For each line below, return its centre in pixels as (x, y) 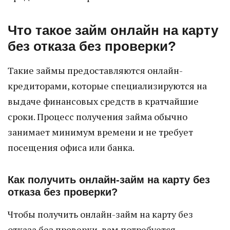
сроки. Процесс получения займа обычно (98, 117)
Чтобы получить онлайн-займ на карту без (100, 214)
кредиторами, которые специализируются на (107, 86)
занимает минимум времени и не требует (100, 132)
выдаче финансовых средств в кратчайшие (103, 101)
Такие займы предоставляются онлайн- (95, 70)
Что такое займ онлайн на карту (113, 30)
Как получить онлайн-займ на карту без (109, 180)
